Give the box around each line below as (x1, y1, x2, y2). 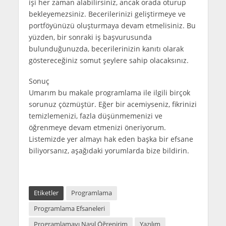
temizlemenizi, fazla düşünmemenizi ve (28, 111, 162, 121)
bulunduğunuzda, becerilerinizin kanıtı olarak (28, 44, 184, 54)
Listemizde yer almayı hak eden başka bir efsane (28, 134, 193, 144)
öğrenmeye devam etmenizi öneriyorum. (28, 123, 166, 133)
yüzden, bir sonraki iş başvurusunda (28, 32, 152, 42)
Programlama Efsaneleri (33, 204, 105, 213)
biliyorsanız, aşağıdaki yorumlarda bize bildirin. (28, 146, 189, 156)
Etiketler (33, 188, 59, 197)
